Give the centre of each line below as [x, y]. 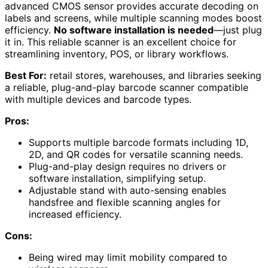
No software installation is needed [134, 30]
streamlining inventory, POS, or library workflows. [117, 54]
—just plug [238, 30]
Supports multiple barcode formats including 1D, [138, 143]
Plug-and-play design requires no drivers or [127, 167]
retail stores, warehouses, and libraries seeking [154, 76]
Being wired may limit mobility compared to [128, 258]
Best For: [26, 76]
